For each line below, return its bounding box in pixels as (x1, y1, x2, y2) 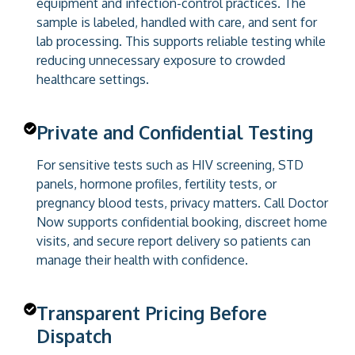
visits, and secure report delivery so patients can (36, 232, 311, 249)
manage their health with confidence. (36, 251, 248, 268)
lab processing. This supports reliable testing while (36, 32, 326, 49)
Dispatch (36, 323, 112, 347)
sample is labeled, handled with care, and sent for (36, 13, 317, 30)
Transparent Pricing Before (36, 300, 267, 324)
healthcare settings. (36, 71, 149, 87)
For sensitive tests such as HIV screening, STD (36, 156, 303, 173)
